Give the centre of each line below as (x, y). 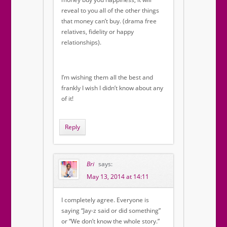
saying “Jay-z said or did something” (111, 211)
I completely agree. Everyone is (105, 200)
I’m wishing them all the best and (107, 78)
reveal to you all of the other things (110, 11)
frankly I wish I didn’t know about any (112, 88)
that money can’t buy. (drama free (109, 21)
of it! (67, 99)
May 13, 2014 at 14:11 (118, 177)
